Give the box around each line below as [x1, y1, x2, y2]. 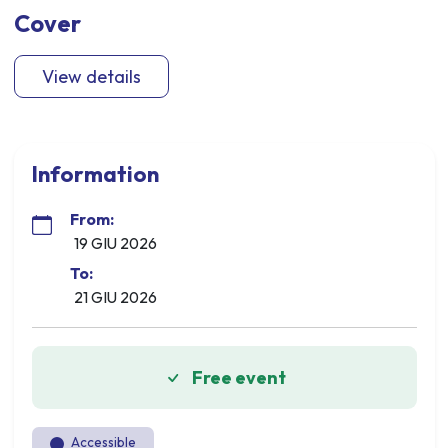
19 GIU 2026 [74, 232, 157, 253]
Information [31, 159, 159, 188]
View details [41, 65, 141, 89]
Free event [191, 366, 286, 390]
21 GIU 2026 [74, 287, 157, 308]
